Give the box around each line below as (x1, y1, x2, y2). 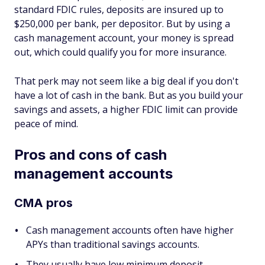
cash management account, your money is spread (14, 31, 234, 44)
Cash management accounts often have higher (26, 223, 234, 237)
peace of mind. (14, 117, 78, 130)
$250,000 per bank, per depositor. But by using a (14, 17, 230, 30)
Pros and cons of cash (14, 146, 167, 163)
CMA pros (14, 195, 73, 210)
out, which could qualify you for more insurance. (14, 45, 227, 59)
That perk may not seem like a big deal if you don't (14, 74, 238, 88)
